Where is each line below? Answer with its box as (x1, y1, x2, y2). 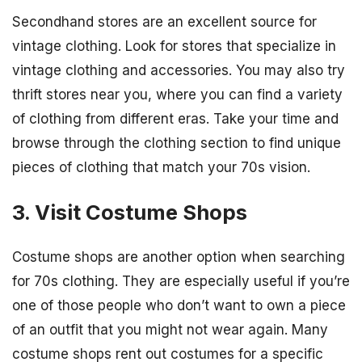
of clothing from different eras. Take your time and (12, 111, 339, 128)
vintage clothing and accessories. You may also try (12, 62, 345, 79)
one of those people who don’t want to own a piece (12, 297, 346, 314)
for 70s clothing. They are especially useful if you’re (12, 272, 350, 289)
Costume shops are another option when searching (12, 248, 345, 265)
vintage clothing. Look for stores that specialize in (12, 38, 336, 55)
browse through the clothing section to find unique (12, 135, 341, 152)
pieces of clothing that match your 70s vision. (12, 159, 310, 176)
